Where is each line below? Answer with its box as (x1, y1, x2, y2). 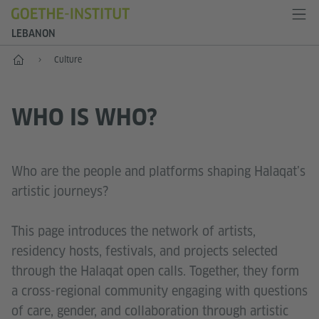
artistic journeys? (11, 182, 108, 199)
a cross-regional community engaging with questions (11, 282, 308, 299)
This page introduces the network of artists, (11, 222, 256, 239)
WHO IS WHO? (11, 104, 163, 131)
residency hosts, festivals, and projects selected (11, 242, 278, 259)
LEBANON (11, 28, 56, 39)
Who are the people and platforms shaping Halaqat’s (11, 162, 305, 179)
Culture (54, 54, 82, 65)
